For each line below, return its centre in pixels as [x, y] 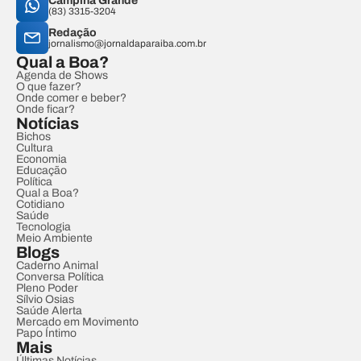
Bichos [33, 137]
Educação [41, 170]
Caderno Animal [57, 266]
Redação [73, 33]
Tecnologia [44, 227]
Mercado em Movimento [77, 322]
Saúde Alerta [49, 311]
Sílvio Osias [45, 299]
